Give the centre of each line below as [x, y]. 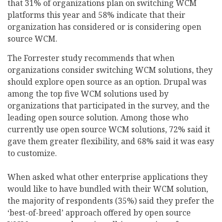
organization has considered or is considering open [104, 27]
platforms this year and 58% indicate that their [96, 15]
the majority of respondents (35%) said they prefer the [111, 201]
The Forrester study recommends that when [91, 58]
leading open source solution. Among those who [98, 118]
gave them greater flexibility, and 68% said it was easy [111, 141]
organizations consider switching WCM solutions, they [110, 70]
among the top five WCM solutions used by [88, 94]
